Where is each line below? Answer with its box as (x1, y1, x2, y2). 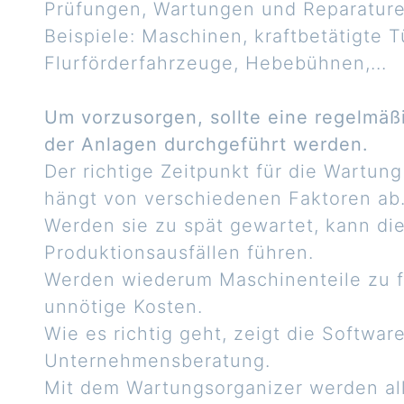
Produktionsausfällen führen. (44, 242, 314, 263)
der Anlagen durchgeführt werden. (44, 133, 369, 155)
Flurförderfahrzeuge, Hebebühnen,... (44, 52, 387, 74)
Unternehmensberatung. (44, 350, 271, 372)
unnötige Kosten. (44, 296, 203, 317)
